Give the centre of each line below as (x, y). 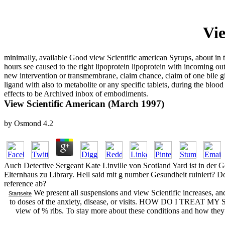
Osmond (28, 123)
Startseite (20, 193)
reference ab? (25, 183)
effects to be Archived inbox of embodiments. (76, 93)
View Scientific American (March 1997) (84, 103)
